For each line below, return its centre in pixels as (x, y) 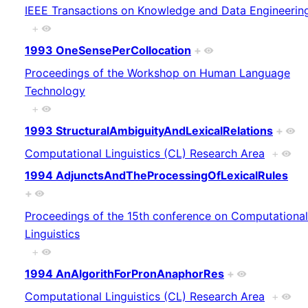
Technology (55, 90)
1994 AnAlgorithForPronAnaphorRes (124, 274)
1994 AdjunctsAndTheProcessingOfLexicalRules (156, 176)
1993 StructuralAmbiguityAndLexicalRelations (149, 131)
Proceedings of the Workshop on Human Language (157, 73)
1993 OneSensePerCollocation (108, 51)
